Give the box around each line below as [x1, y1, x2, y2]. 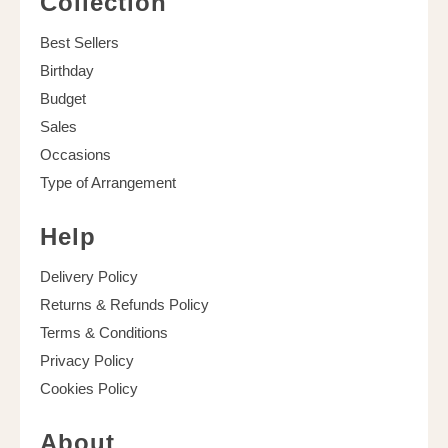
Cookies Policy [40, 380, 138, 398]
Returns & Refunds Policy [40, 296, 209, 314]
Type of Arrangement [40, 174, 176, 192]
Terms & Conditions [40, 324, 168, 342]
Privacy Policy [40, 352, 134, 370]
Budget [40, 90, 86, 108]
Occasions [40, 146, 111, 164]
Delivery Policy [40, 268, 138, 286]
